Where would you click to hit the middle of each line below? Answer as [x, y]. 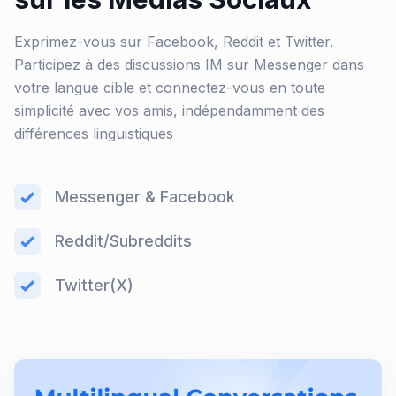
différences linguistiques [94, 133]
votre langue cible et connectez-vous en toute [170, 88]
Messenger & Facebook [145, 197]
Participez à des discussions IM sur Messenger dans [189, 65]
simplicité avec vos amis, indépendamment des [169, 110]
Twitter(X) [94, 285]
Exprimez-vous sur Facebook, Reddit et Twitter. [174, 42]
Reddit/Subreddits [123, 241]
